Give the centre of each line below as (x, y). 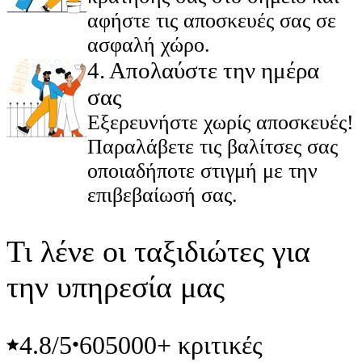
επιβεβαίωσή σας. (162, 196)
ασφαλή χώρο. (149, 45)
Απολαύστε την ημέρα (214, 71)
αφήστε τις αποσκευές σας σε (212, 21)
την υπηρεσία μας (116, 287)
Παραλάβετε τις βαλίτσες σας (213, 147)
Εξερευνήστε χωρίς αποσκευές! (221, 123)
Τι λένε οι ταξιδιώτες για (158, 252)
